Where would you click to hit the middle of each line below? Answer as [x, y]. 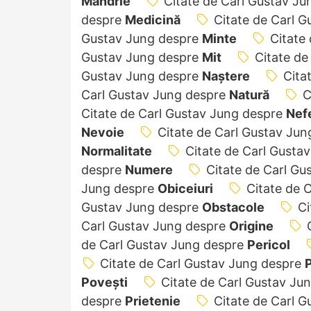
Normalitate [117, 151]
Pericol [269, 244]
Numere [149, 169]
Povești [104, 282]
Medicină [153, 19]
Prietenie [153, 301]
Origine [251, 226]
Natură [249, 94]
